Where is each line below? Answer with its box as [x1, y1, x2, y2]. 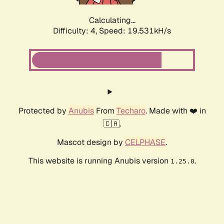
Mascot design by [57, 137, 125, 148]
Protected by [18, 105, 68, 116]
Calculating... [88, 15, 135, 26]
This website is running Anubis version [28, 155, 170, 166]
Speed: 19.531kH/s [99, 25, 171, 36]
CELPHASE [125, 137, 165, 148]
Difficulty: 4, [53, 25, 99, 36]
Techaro [116, 105, 145, 116]
